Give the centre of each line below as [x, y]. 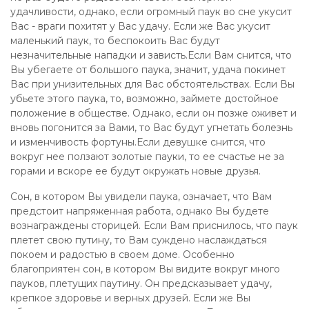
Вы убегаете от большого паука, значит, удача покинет [148, 70]
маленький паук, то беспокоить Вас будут [115, 41]
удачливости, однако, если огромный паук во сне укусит [151, 12]
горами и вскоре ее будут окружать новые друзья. [136, 171]
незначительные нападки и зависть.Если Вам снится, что [151, 55]
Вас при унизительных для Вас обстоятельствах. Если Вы [152, 84]
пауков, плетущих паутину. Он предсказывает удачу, [141, 283]
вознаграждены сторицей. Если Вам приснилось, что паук [154, 226]
